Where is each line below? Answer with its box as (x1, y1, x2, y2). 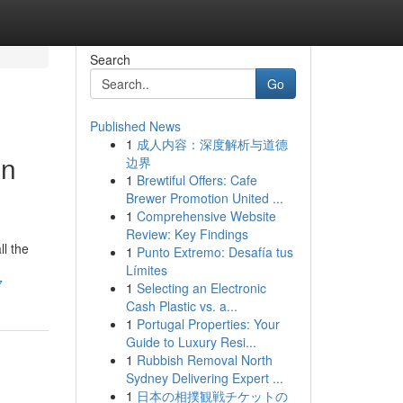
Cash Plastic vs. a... (125, 297, 237, 315)
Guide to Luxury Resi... (125, 333, 256, 351)
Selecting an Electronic (136, 279, 266, 297)
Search (89, 50, 130, 68)
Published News (89, 117, 181, 135)
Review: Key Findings (125, 225, 248, 243)
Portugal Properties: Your (136, 315, 280, 333)
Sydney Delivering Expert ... (125, 369, 283, 387)
